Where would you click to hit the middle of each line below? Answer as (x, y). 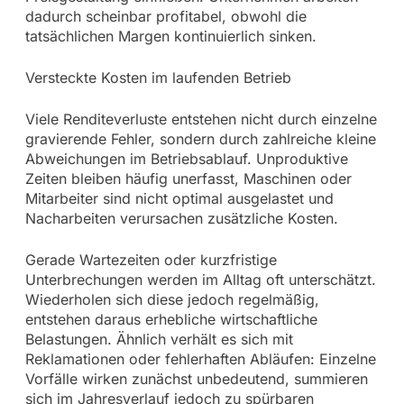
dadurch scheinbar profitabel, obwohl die (165, 16)
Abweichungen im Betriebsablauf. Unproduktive (186, 158)
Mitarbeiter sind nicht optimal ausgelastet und (179, 198)
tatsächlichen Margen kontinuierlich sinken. (170, 36)
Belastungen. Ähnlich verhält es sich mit (159, 339)
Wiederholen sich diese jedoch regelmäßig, (172, 299)
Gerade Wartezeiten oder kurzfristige (151, 259)
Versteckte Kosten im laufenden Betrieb (158, 77)
